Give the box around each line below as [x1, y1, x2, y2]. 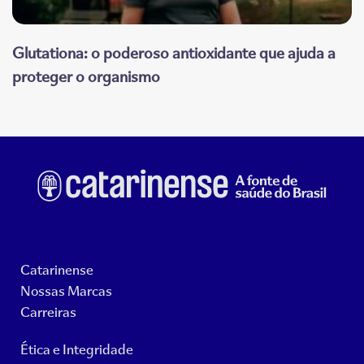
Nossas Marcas [20, 280, 112, 301]
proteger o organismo [12, 65, 160, 88]
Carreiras [20, 301, 76, 322]
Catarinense [20, 259, 93, 279]
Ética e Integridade [20, 339, 133, 359]
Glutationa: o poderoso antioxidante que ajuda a [12, 41, 336, 64]
